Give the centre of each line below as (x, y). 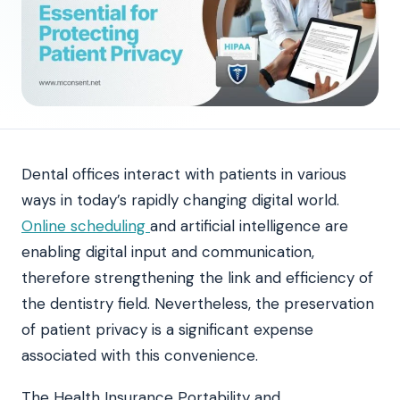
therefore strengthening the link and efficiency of (197, 277)
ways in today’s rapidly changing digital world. (180, 200)
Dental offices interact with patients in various (184, 174)
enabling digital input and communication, (168, 251)
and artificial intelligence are (249, 225)
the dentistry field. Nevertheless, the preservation (198, 303)
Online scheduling (86, 225)
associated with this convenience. (140, 355)
